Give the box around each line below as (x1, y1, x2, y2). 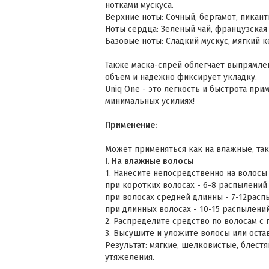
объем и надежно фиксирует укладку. (105, 72, 257, 82)
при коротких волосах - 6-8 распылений (105, 180, 267, 190)
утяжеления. (105, 252, 154, 262)
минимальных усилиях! (105, 96, 195, 106)
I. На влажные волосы (105, 156, 193, 166)
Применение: (105, 120, 157, 130)
